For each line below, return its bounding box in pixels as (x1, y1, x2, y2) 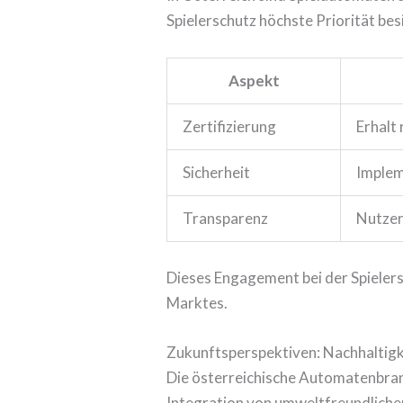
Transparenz (183, 209, 269, 228)
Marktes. (166, 292, 228, 312)
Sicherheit (183, 163, 251, 183)
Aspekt (228, 71, 280, 91)
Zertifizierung (183, 117, 277, 137)
